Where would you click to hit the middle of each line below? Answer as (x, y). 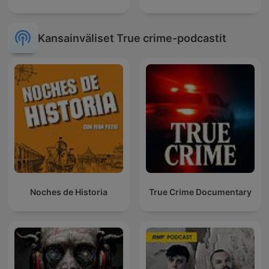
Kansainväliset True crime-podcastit (132, 38)
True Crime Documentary (200, 192)
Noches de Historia (69, 192)
